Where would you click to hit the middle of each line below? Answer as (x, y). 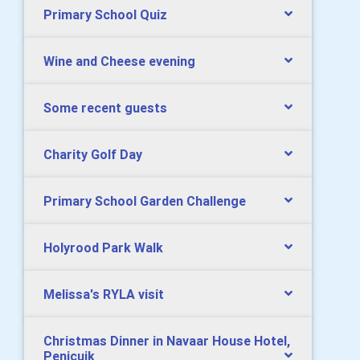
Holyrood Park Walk (103, 247)
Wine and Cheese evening (119, 61)
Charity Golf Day (93, 154)
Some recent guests (105, 107)
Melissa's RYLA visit (104, 294)
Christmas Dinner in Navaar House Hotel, (167, 340)
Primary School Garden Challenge (145, 200)
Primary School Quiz (105, 14)
